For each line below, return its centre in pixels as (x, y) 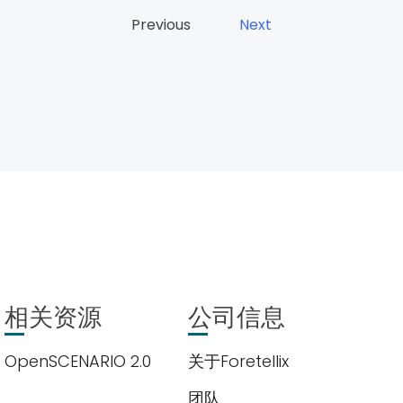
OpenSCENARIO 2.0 (78, 361)
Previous (161, 24)
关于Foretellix (238, 361)
